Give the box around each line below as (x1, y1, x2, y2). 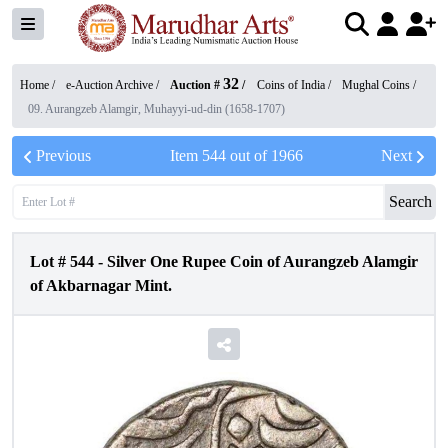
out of (225, 147, 271, 164)
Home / (20, 78, 58, 92)
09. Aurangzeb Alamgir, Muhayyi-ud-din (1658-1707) (28, 102, 285, 116)
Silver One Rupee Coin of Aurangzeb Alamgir (107, 253, 418, 270)
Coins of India (257, 78, 325, 92)
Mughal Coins (342, 78, 410, 92)
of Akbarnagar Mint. (30, 277, 172, 294)
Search (389, 193, 432, 210)
